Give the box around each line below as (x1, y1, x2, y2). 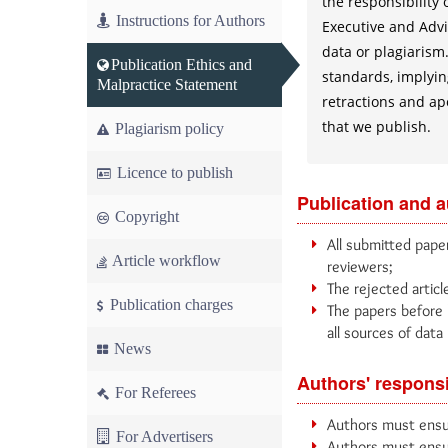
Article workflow (109, 252, 221, 269)
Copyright (111, 208, 179, 225)
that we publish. (322, 117, 431, 136)
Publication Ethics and (111, 56, 252, 73)
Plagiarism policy (111, 120, 224, 137)
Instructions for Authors (116, 12, 265, 29)
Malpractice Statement (97, 76, 237, 93)
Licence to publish (113, 164, 233, 181)
